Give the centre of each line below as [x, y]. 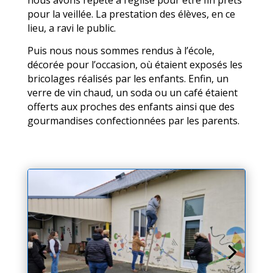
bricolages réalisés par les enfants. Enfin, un [128, 79]
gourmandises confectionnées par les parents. [133, 121]
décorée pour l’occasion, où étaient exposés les [135, 65]
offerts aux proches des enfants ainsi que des [131, 107]
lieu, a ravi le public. [71, 28]
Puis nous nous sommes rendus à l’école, [121, 51]
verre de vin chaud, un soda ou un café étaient [132, 93]
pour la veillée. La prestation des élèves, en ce [131, 14]
